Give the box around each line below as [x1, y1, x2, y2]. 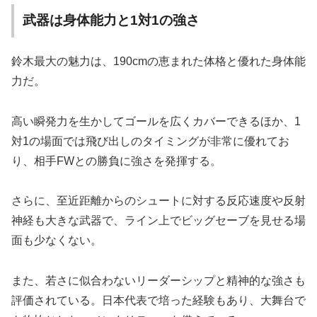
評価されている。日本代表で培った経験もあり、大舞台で [11, 294, 306, 307]
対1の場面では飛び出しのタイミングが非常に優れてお [11, 134, 289, 147]
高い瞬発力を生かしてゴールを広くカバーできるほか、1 [11, 115, 301, 127]
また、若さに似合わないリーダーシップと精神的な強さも [11, 275, 306, 287]
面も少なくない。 [11, 234, 102, 247]
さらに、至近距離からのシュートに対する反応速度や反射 [11, 195, 306, 207]
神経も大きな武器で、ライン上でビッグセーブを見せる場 [11, 214, 306, 227]
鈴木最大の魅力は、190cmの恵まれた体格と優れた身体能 [11, 54, 306, 67]
